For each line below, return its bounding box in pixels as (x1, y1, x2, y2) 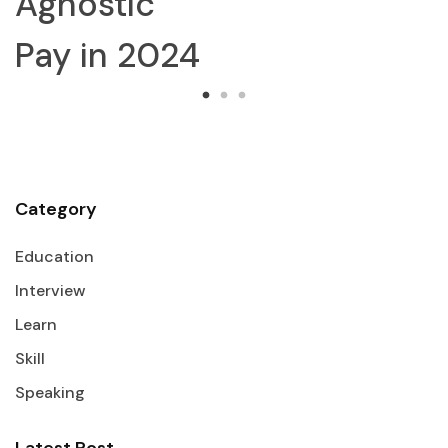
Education (15, 246, 94, 268)
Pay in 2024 (15, 33, 200, 79)
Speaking (15, 382, 85, 404)
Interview (15, 280, 86, 302)
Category (15, 197, 97, 222)
